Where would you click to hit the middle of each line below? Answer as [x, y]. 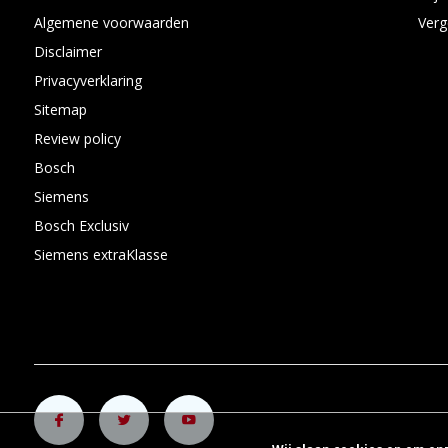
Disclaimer [67, 51]
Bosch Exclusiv [81, 225]
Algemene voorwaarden [111, 22]
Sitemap [60, 109]
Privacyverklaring [87, 80]
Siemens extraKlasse [100, 254]
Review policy [77, 138]
